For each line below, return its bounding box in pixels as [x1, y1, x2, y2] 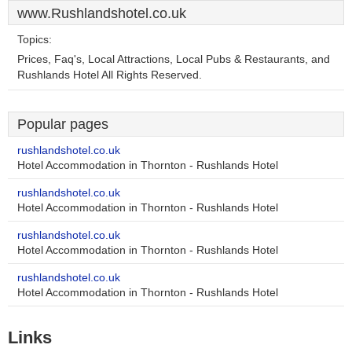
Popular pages [17, 116, 108, 132]
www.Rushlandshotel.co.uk [17, 5, 186, 21]
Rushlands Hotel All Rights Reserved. [17, 69, 202, 81]
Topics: [17, 34, 52, 46]
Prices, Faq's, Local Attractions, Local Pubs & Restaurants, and [17, 53, 330, 65]
